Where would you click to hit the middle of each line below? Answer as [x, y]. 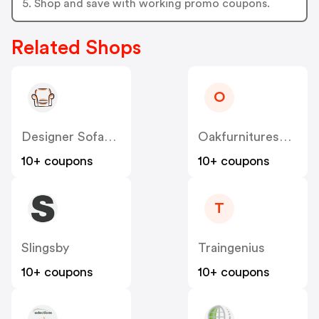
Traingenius [231, 248]
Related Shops [76, 48]
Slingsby [45, 248]
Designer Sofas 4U [110, 137]
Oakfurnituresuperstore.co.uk [285, 137]
